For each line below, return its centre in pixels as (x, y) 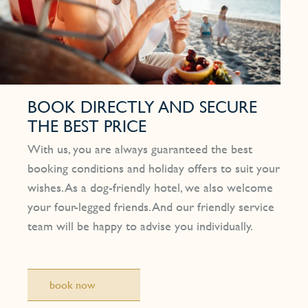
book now (73, 285)
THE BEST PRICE (87, 126)
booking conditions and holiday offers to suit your (154, 168)
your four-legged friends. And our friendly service (151, 207)
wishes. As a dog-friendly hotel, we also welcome (150, 187)
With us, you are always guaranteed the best (140, 149)
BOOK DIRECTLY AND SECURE (142, 107)
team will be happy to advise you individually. (140, 226)
